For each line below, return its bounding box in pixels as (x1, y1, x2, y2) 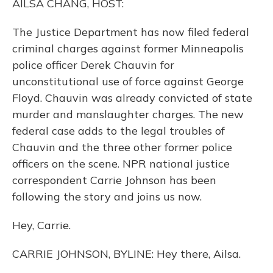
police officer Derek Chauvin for (12, 58, 174, 72)
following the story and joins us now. (12, 190, 202, 204)
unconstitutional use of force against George (12, 74, 244, 88)
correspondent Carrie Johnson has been (12, 173, 216, 187)
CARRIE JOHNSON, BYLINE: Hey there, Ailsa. (12, 247, 241, 261)
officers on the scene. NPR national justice (12, 157, 230, 171)
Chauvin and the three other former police (12, 140, 232, 154)
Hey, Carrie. (12, 218, 71, 232)
